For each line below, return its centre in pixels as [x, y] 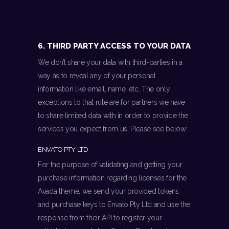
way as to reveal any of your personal [97, 76]
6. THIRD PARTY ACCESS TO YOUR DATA [114, 46]
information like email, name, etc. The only [104, 89]
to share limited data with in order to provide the [113, 116]
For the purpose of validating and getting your [110, 165]
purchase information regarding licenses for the [112, 178]
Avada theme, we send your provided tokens [109, 191]
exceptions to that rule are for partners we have [111, 102]
